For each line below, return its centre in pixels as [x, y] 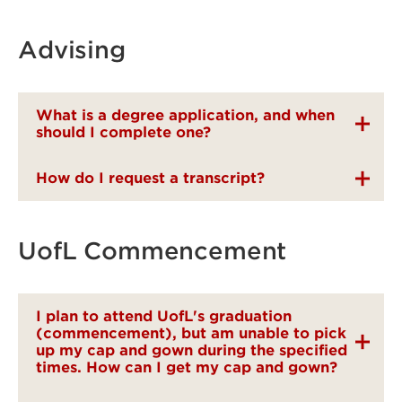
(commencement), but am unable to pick [191, 333]
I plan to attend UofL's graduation [164, 316]
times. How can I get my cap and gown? [187, 367]
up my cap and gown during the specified [192, 350]
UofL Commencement [153, 251]
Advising [72, 50]
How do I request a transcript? [150, 178]
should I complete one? [123, 132]
